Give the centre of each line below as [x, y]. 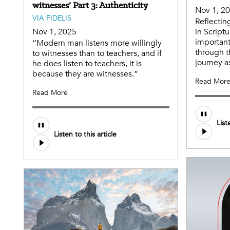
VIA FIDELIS [52, 18]
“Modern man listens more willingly [97, 43]
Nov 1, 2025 [54, 32]
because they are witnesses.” [85, 74]
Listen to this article [85, 134]
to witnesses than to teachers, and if [97, 54]
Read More [50, 93]
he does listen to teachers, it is [87, 64]
